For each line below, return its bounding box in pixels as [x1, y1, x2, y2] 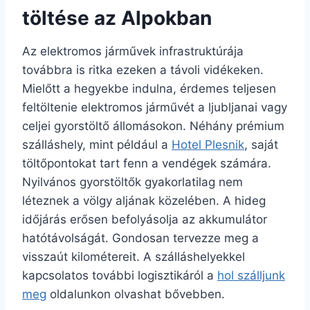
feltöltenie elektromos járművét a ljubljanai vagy [22, 100, 287, 114]
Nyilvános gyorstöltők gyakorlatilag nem [22, 174, 243, 189]
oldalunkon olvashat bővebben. [46, 286, 225, 301]
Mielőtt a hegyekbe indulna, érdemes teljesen [22, 81, 276, 95]
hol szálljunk [217, 268, 285, 282]
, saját [244, 137, 278, 152]
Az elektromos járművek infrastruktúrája [22, 44, 244, 58]
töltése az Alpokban [22, 6, 212, 30]
